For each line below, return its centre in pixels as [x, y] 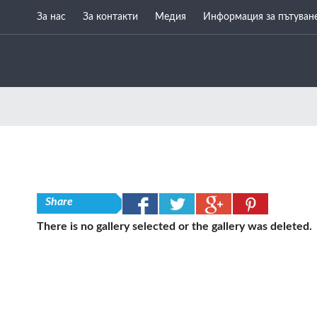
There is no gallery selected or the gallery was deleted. [174, 226]
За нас [51, 17]
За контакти [110, 17]
